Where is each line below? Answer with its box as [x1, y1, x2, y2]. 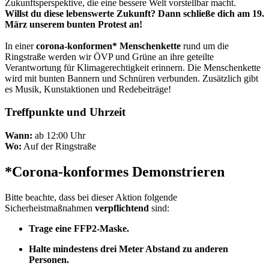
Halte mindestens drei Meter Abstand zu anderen [29, 243, 228, 254]
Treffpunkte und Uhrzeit [5, 106, 125, 119]
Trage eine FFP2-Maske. [29, 223, 129, 234]
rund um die [181, 40, 229, 51]
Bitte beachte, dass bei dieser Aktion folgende [5, 192, 177, 202]
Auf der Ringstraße [22, 141, 96, 152]
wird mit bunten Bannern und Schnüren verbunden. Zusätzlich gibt [5, 73, 258, 83]
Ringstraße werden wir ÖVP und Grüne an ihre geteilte [5, 51, 214, 62]
